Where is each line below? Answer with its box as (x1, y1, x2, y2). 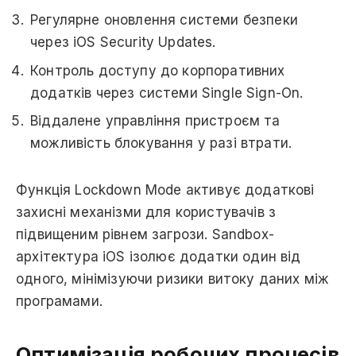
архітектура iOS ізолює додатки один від (16, 248, 301, 265)
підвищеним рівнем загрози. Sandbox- (16, 226, 274, 242)
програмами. (16, 292, 103, 309)
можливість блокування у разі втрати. (30, 135, 292, 152)
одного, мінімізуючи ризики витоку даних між (16, 270, 330, 287)
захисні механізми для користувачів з (16, 203, 277, 220)
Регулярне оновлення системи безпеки (30, 12, 298, 29)
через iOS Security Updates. (30, 34, 216, 51)
